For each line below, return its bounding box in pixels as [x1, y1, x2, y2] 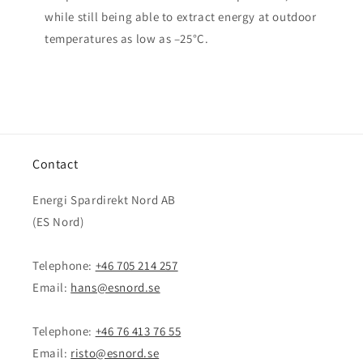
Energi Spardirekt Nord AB [32, 192, 176, 207]
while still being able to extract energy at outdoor [45, 8, 317, 24]
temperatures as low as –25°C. [45, 30, 209, 46]
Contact [32, 156, 79, 173]
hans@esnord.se [70, 280, 160, 295]
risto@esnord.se [70, 345, 160, 361]
